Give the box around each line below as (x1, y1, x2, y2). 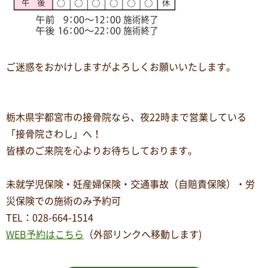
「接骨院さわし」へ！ (6, 129, 102, 139)
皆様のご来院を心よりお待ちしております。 (6, 146, 197, 156)
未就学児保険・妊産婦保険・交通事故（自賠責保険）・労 (6, 179, 255, 189)
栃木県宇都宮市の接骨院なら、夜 (6, 112, 150, 122)
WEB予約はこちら (6, 230, 84, 239)
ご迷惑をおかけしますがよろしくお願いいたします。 (6, 62, 236, 72)
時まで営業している (160, 112, 246, 122)
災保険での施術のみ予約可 (6, 196, 121, 206)
